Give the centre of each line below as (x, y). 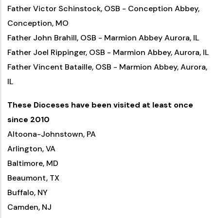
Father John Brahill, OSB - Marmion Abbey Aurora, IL (103, 38)
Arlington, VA (31, 149)
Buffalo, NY (27, 192)
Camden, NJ (29, 207)
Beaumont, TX (33, 178)
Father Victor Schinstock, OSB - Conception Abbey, (103, 9)
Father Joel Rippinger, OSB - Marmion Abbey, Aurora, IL (108, 52)
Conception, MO (38, 23)
